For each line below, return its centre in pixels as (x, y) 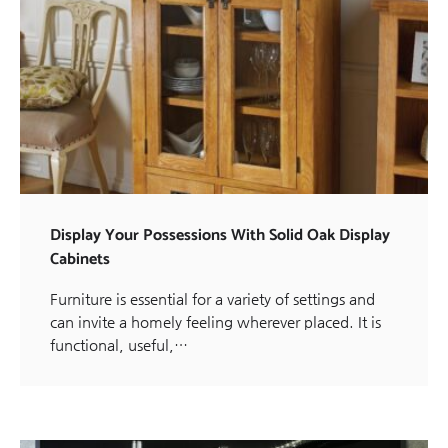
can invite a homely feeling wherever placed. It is (215, 321)
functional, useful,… (119, 344)
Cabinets (80, 259)
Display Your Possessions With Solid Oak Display (220, 235)
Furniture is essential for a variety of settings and (212, 298)
